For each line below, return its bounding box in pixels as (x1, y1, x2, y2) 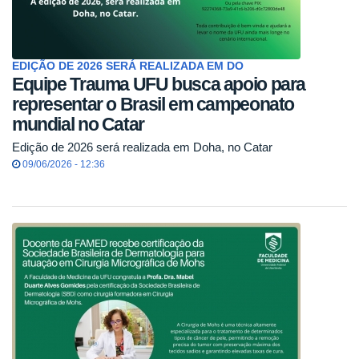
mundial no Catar (12, 113, 144, 135)
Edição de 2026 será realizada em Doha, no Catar (12, 139, 272, 154)
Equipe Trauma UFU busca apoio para (12, 73, 306, 95)
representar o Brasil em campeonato (12, 93, 295, 115)
